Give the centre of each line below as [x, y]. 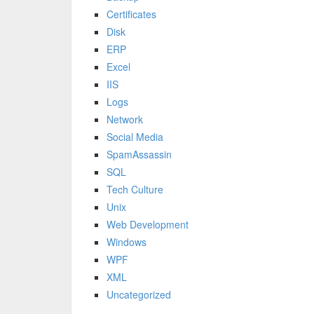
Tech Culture [135, 189]
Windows [127, 242]
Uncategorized [139, 294]
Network [125, 119]
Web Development [148, 224]
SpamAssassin [139, 154]
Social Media [135, 137]
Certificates [131, 14]
